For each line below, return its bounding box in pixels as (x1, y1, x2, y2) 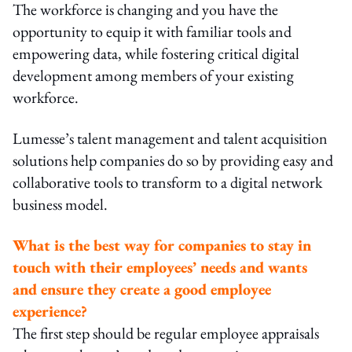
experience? (13, 300, 87, 321)
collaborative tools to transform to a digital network (13, 171, 322, 192)
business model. (13, 193, 108, 214)
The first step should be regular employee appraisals (13, 322, 319, 343)
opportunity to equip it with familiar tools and (13, 20, 291, 42)
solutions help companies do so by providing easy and (13, 149, 333, 170)
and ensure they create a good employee (13, 278, 271, 299)
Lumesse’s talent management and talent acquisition (13, 127, 328, 148)
